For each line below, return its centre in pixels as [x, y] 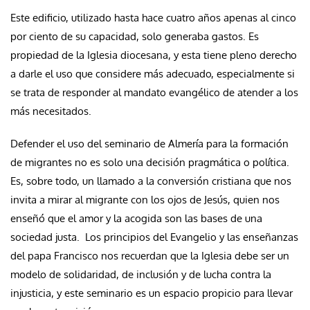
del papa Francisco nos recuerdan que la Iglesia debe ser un [150, 256]
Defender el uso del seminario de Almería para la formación [149, 144]
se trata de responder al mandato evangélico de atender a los [154, 93]
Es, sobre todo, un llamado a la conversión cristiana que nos [151, 181]
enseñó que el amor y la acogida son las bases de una [136, 219]
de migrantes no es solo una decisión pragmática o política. [150, 163]
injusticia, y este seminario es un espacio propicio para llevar [152, 293]
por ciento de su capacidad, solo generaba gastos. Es [135, 37]
